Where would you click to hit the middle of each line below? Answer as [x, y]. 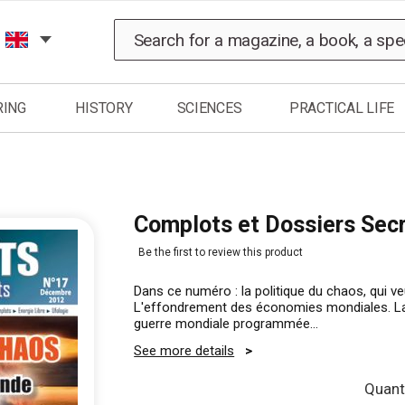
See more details [184, 351]
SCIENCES [209, 108]
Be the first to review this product [221, 252]
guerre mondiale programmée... [226, 324]
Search [165, 27]
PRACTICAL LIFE [342, 108]
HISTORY [104, 108]
